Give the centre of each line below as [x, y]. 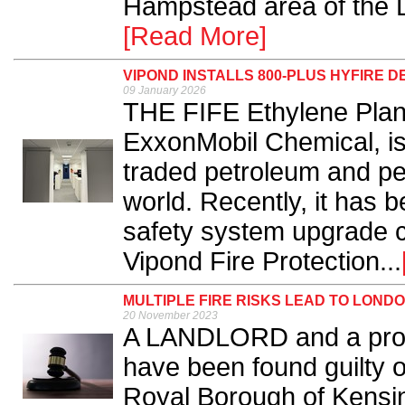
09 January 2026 [165, 91]
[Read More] [195, 37]
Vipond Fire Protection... [262, 262]
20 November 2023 [170, 316]
